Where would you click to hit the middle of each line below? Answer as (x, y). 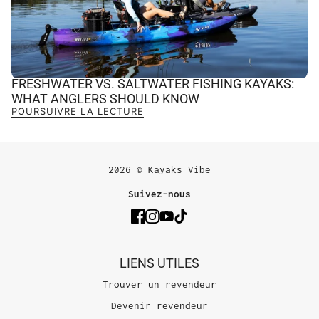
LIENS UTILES (159, 263)
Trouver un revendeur (159, 284)
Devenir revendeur (159, 305)
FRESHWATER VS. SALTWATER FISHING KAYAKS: (153, 83)
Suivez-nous (159, 194)
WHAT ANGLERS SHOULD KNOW (105, 98)
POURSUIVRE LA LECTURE (78, 111)
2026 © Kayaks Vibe (159, 170)
